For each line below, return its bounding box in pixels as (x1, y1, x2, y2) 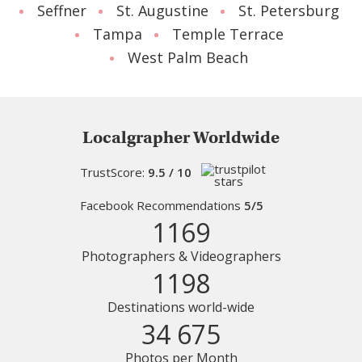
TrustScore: (80, 163, 148, 180)
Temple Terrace (171, 23, 284, 44)
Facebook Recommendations (80, 196, 244, 213)
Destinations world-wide (107, 297, 255, 316)
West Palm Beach (128, 47, 248, 67)
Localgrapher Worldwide (82, 126, 280, 148)
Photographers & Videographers (81, 246, 281, 265)
